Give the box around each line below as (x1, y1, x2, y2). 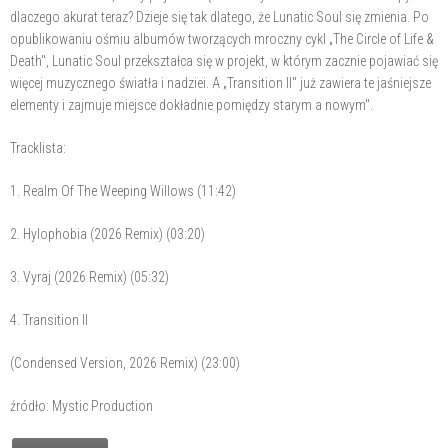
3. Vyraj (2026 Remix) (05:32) (10, 268, 169, 285)
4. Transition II (10, 311, 88, 328)
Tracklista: (10, 139, 66, 156)
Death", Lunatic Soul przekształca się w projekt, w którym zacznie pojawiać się (10, 52, 438, 69)
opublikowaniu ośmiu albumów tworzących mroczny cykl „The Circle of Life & (10, 30, 434, 47)
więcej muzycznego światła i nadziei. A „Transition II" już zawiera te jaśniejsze (10, 74, 431, 91)
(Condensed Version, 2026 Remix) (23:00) (10, 354, 240, 371)
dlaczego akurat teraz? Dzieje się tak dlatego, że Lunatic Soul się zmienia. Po (10, 8, 429, 25)
